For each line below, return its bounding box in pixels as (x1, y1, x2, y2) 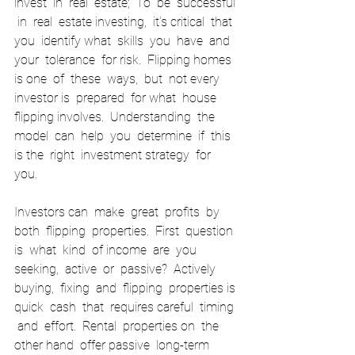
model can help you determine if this (14, 128, 234, 144)
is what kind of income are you (14, 242, 203, 258)
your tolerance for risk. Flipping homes (14, 52, 235, 68)
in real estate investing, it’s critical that (14, 14, 239, 30)
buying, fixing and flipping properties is (14, 281, 239, 296)
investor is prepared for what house (14, 90, 223, 106)
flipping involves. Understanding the (14, 109, 221, 125)
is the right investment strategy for (14, 147, 217, 163)
